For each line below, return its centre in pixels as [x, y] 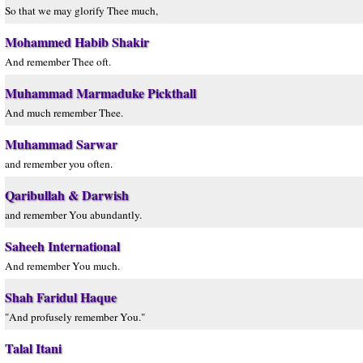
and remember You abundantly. [73, 215]
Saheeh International [62, 246]
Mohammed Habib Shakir [77, 42]
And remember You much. [62, 266]
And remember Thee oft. [58, 62]
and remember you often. [59, 164]
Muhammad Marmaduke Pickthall [100, 93]
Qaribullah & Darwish [67, 195]
